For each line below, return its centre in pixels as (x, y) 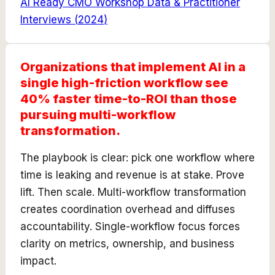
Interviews (46, 19)
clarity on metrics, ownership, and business (127, 243)
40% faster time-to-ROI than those (129, 99)
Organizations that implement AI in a (133, 67)
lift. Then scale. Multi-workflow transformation (133, 192)
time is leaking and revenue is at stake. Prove (132, 175)
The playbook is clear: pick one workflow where (137, 157)
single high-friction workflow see (124, 83)
